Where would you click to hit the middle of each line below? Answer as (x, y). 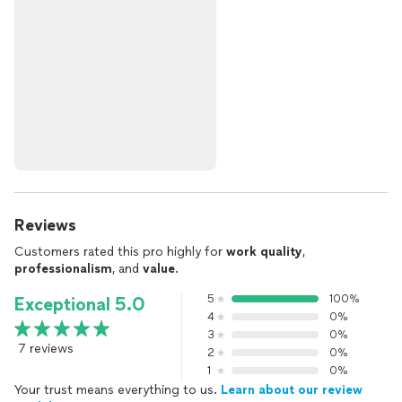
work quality (264, 252)
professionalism (63, 269)
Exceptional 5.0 (80, 304)
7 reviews (46, 349)
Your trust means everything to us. (118, 390)
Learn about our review (292, 390)
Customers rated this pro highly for (120, 252)
